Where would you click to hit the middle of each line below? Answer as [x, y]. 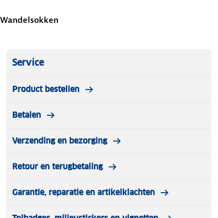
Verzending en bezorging [60, 141]
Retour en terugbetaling [57, 167]
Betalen [27, 115]
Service [28, 63]
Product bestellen [46, 90]
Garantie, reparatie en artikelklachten [83, 193]
